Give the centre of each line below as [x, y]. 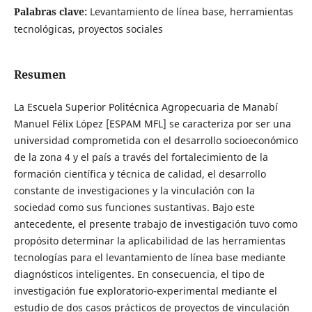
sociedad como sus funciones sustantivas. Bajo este [134, 208]
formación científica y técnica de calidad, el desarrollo [140, 174]
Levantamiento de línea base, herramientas [191, 11]
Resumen [40, 75]
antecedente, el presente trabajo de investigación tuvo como [155, 224]
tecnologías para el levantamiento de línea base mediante [149, 258]
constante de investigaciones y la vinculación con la [134, 191]
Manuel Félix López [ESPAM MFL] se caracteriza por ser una [152, 124]
